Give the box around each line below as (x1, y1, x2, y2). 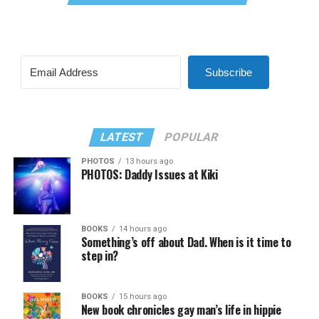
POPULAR (163, 130, 221, 144)
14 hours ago (118, 224, 167, 234)
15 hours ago (118, 291, 167, 301)
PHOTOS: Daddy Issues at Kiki (80, 165, 218, 183)
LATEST (99, 130, 146, 144)
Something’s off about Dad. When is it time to (80, 233, 291, 251)
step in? (80, 246, 119, 264)
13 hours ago (125, 156, 173, 166)
